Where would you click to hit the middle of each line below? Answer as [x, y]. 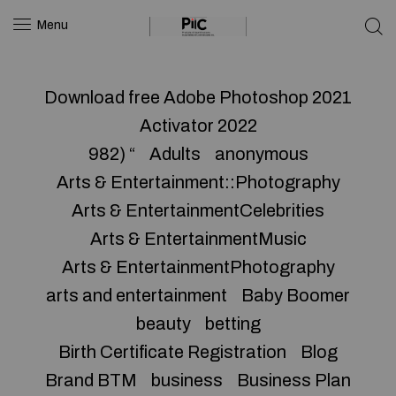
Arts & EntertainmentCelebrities [198, 210]
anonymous [261, 154]
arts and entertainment [137, 295]
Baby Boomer [296, 295]
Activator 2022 [198, 126]
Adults [175, 154]
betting [232, 324]
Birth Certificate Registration [172, 352]
